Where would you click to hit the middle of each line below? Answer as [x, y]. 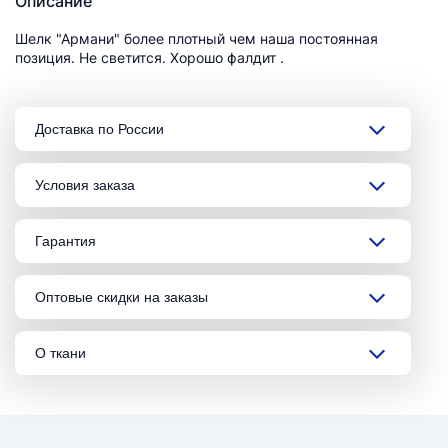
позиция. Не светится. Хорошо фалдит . [149, 57]
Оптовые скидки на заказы [121, 296]
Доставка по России [99, 128]
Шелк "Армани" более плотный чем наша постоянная [196, 38]
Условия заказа [85, 184]
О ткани [60, 352]
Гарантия [65, 240]
